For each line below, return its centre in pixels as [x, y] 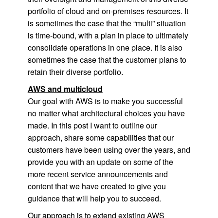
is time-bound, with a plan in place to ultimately [108, 35]
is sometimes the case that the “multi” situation [107, 23]
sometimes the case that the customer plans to [107, 60]
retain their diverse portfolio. [75, 72]
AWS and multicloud [65, 89]
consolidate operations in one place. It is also [105, 47]
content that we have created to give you [97, 186]
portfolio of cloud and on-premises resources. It [108, 11]
